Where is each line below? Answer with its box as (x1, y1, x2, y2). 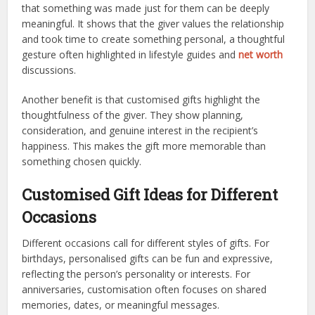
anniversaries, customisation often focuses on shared (22, 282, 267, 296)
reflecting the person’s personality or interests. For (22, 266, 251, 281)
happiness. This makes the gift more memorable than (22, 139, 266, 153)
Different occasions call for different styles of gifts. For (22, 236, 270, 250)
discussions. (22, 63, 77, 77)
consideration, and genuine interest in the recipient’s (22, 123, 259, 137)
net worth (238, 47, 283, 61)
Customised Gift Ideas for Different (22, 184, 278, 205)
